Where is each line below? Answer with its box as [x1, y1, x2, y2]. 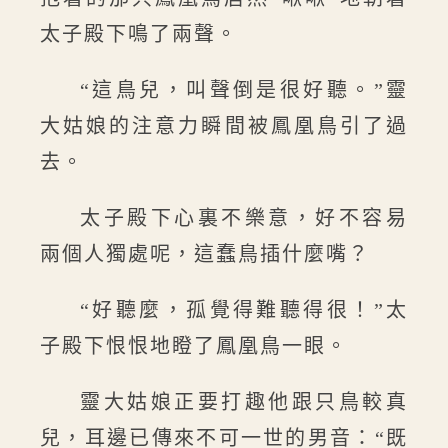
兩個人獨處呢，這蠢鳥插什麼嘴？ [40, 243, 370, 265]
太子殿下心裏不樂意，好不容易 [80, 207, 408, 229]
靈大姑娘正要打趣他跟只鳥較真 [80, 391, 408, 413]
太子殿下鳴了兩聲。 [40, 23, 238, 45]
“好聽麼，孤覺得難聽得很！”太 [80, 299, 408, 321]
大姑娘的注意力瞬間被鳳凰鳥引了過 [40, 115, 408, 137]
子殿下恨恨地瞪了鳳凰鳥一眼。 [40, 335, 348, 357]
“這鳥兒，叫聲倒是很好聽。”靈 [80, 79, 408, 101]
